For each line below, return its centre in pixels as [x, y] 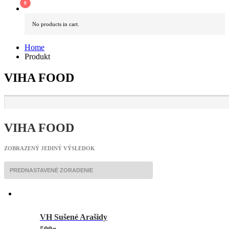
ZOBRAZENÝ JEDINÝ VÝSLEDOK [50, 148]
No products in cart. [56, 24]
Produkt [37, 56]
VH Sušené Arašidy [74, 217]
